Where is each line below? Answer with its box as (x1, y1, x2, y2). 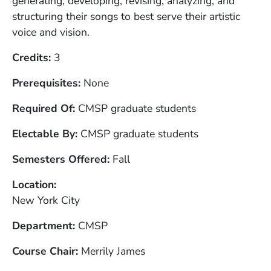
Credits (12, 50, 48, 65)
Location (12, 177, 54, 192)
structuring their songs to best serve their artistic (12, 9, 240, 24)
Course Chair (12, 244, 76, 259)
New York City (12, 193, 80, 208)
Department (12, 218, 73, 233)
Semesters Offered (12, 152, 107, 167)
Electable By (12, 126, 75, 142)
